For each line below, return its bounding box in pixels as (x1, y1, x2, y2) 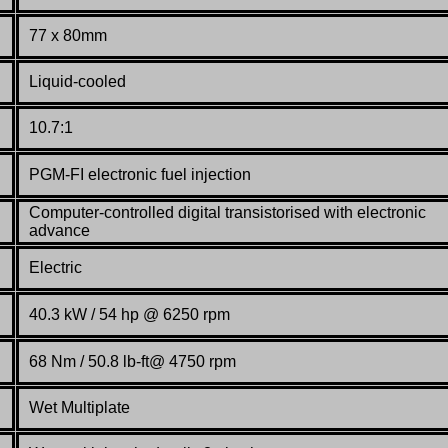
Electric (29, 258, 82, 276)
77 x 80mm (29, 26, 107, 44)
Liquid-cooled (29, 72, 126, 90)
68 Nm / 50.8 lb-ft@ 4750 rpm (29, 352, 236, 370)
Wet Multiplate (29, 398, 130, 416)
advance (29, 221, 94, 239)
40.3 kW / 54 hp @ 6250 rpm (29, 305, 230, 323)
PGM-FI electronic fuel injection (29, 165, 251, 183)
